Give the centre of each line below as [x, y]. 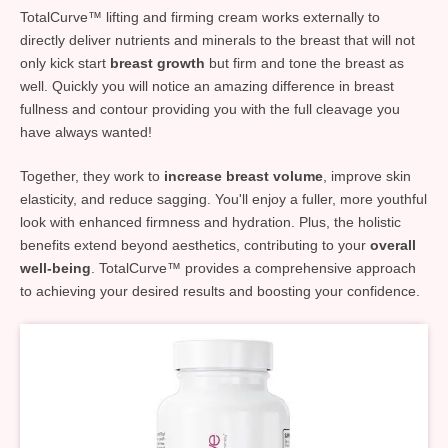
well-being [55, 267]
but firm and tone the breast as [304, 62]
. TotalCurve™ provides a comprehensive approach [253, 267]
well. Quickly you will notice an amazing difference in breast [207, 85]
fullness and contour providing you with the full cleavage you [210, 108]
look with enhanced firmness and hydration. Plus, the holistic [210, 221]
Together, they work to [92, 175]
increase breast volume [243, 175]
